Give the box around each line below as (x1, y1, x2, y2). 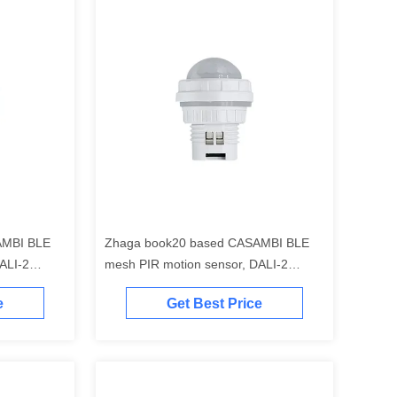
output (105, 278, 140, 292)
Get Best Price (167, 296, 262, 312)
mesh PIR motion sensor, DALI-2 (105, 257, 288, 271)
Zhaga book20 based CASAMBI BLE (105, 236, 309, 250)
